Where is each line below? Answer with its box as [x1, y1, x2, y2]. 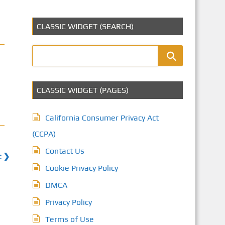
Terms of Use [45, 214, 94, 224]
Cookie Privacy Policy [45, 163, 118, 173]
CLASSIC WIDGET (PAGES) [36, 85, 129, 95]
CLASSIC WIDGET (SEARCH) [36, 22, 134, 31]
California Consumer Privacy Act [45, 113, 159, 123]
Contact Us [45, 146, 84, 156]
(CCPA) [32, 129, 56, 139]
